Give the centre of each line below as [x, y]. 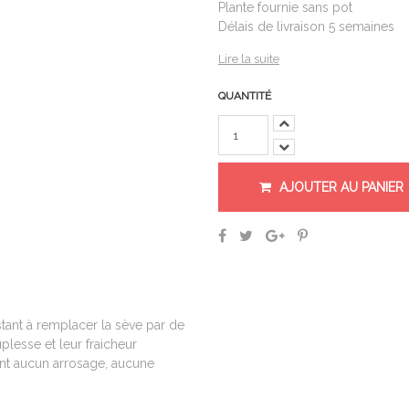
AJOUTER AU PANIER [341, 187]
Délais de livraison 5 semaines [306, 26]
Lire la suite [249, 59]
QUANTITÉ [245, 96]
